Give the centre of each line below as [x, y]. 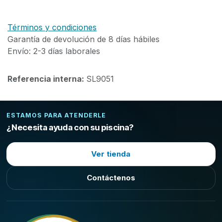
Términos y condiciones [52, 28]
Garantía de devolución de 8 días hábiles [83, 39]
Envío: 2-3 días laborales [54, 51]
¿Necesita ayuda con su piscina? [70, 128]
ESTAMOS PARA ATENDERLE [56, 115]
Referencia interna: [47, 79]
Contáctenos [111, 178]
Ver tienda [111, 154]
